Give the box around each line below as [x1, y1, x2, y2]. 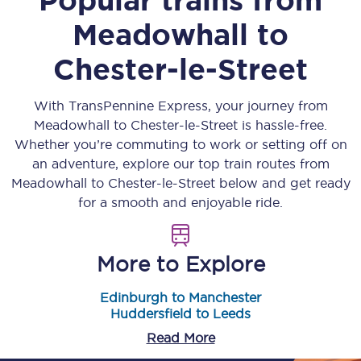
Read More [146, 330, 215, 345]
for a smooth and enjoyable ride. [78, 195, 283, 210]
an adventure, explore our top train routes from [31, 156, 330, 171]
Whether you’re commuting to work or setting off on [14, 137, 347, 151]
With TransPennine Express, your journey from [33, 98, 328, 113]
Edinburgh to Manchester [100, 290, 261, 305]
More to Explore [96, 252, 265, 276]
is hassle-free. [238, 118, 327, 132]
